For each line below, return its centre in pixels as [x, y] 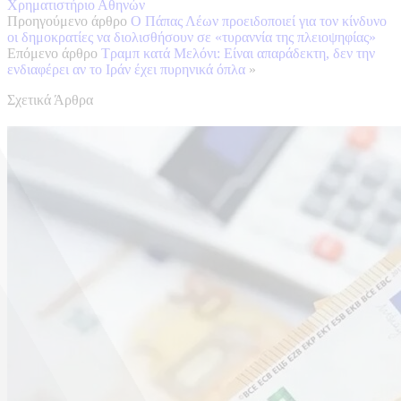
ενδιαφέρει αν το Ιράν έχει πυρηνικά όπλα [126, 69]
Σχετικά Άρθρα [50, 99]
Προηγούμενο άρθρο [67, 21]
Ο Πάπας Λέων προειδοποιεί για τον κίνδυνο [259, 21]
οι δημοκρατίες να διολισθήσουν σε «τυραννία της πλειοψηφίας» [192, 37]
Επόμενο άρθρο [52, 53]
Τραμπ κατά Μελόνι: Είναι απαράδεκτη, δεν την [238, 53]
